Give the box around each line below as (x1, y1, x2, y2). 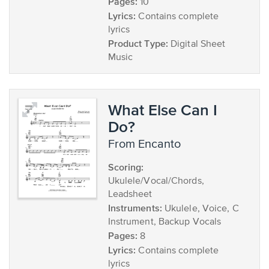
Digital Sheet (168, 40, 226, 49)
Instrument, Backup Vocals (107, 217, 222, 227)
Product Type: (107, 38, 168, 49)
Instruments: (107, 202, 162, 213)
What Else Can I (107, 101, 217, 118)
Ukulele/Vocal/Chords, (107, 177, 204, 186)
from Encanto (114, 138, 181, 151)
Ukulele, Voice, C (162, 204, 239, 214)
